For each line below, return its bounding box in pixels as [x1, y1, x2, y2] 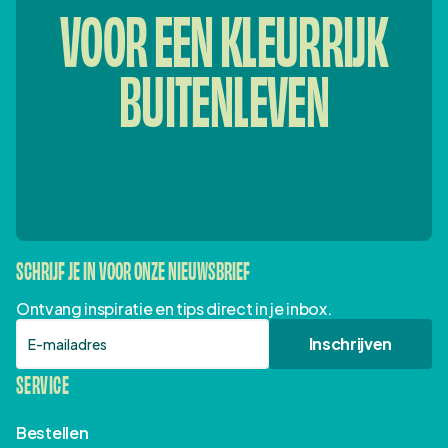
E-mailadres [15, 317, 105, 336]
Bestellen [16, 421, 89, 443]
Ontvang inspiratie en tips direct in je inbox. [16, 297, 332, 319]
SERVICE [16, 367, 70, 398]
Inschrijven [308, 332, 392, 354]
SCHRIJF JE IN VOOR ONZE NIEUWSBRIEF [16, 253, 250, 284]
